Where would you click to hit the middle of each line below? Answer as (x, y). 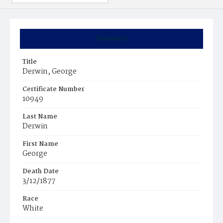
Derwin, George (50, 72)
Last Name (40, 117)
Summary (111, 39)
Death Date (41, 171)
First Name (40, 144)
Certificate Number (54, 89)
